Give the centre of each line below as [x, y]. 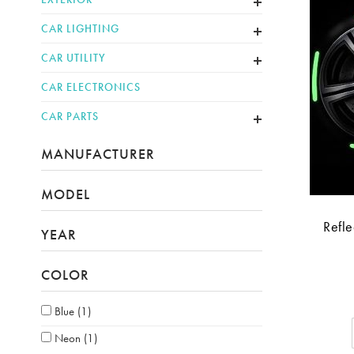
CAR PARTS [70, 116]
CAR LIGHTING [80, 28]
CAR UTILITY [73, 58]
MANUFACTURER [98, 154]
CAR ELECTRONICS [91, 87]
